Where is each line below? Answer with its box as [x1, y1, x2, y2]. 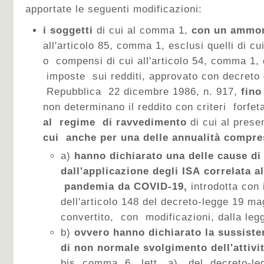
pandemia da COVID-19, [61, 181, 191, 192]
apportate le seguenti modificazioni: [25, 4, 202, 15]
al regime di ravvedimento [43, 117, 190, 128]
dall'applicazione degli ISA [61, 166, 204, 177]
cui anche [43, 132, 100, 143]
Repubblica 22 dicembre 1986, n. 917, [43, 86, 241, 97]
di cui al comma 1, [97, 25, 188, 36]
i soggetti [43, 25, 93, 36]
